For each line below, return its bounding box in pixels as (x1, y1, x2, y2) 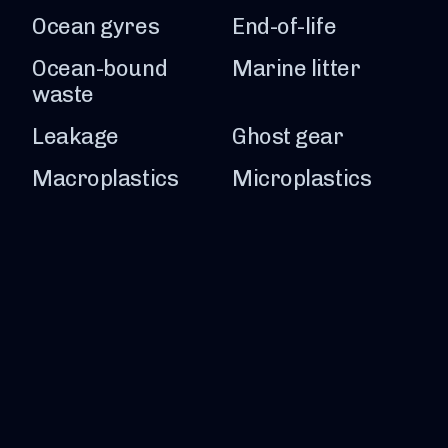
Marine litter (232, 54, 361, 82)
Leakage (32, 122, 119, 150)
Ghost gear (232, 122, 344, 150)
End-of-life (232, 12, 337, 40)
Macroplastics (32, 164, 179, 192)
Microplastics (232, 164, 372, 192)
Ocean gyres (32, 12, 160, 40)
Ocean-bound (32, 54, 168, 82)
